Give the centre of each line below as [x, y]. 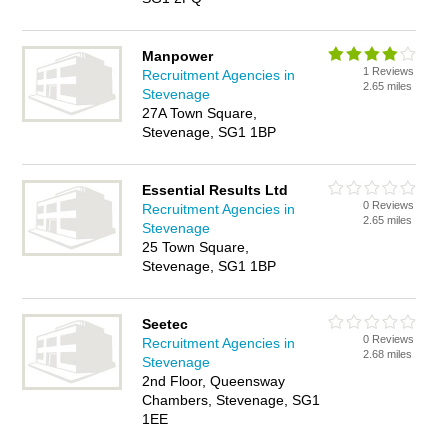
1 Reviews [389, 71]
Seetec [165, 324]
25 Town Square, [196, 247]
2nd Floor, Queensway [214, 381]
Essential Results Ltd [215, 190]
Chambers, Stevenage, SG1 [231, 400]
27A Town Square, [200, 113]
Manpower [178, 56]
